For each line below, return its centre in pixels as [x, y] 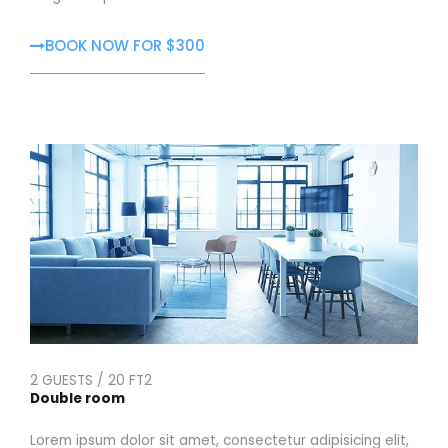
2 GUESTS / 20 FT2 [91, 380]
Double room [77, 398]
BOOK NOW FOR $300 [125, 45]
